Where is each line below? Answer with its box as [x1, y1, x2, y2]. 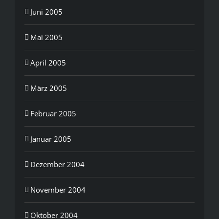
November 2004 [30, 184, 86, 195]
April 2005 [30, 57, 66, 67]
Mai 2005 [30, 32, 63, 42]
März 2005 [30, 83, 67, 93]
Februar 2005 [30, 108, 76, 118]
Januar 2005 [30, 133, 71, 144]
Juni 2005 [30, 6, 63, 17]
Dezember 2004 [30, 159, 85, 169]
